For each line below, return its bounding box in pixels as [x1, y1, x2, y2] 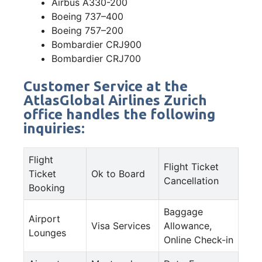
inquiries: [23, 120, 85, 136]
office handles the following [23, 106, 215, 122]
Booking [29, 181, 65, 194]
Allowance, [164, 219, 212, 232]
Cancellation [164, 174, 219, 187]
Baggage [164, 205, 203, 218]
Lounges [29, 226, 66, 239]
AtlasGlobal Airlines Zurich [23, 92, 207, 108]
